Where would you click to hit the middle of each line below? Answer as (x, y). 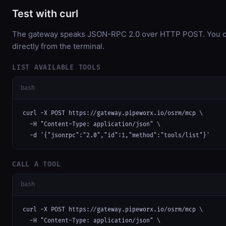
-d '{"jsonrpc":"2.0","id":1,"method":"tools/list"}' (116, 135)
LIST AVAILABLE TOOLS (56, 67)
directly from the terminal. (58, 46)
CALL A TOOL (37, 164)
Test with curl (45, 13)
